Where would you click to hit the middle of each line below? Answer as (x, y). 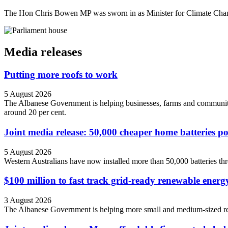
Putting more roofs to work (61, 74)
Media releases (43, 52)
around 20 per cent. (35, 112)
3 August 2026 (28, 201)
